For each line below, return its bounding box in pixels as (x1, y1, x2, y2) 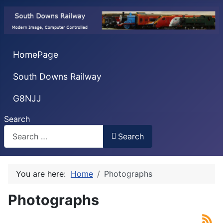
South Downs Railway (12, 71, 102, 82)
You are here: (16, 168, 71, 179)
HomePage (12, 49, 58, 60)
